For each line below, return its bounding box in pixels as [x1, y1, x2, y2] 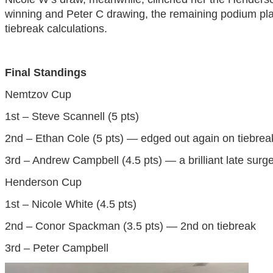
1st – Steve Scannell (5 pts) [4, 110, 139, 123]
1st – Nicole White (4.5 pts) [4, 198, 136, 211]
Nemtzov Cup [4, 88, 71, 101]
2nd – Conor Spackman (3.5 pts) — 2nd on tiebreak [4, 220, 256, 233]
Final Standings [4, 66, 87, 79]
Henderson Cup [4, 176, 82, 189]
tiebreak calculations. [4, 23, 107, 35]
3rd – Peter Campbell [4, 242, 108, 255]
